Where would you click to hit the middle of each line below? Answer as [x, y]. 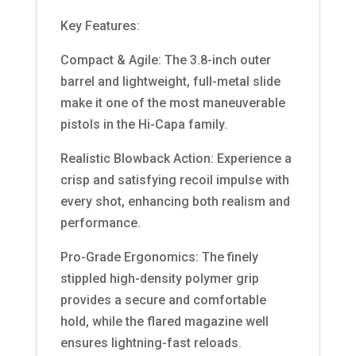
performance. [100, 222]
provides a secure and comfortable [163, 300]
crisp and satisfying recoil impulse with [174, 180]
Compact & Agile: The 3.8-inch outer [165, 60]
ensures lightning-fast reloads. [151, 342]
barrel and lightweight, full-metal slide [170, 81]
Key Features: [100, 25]
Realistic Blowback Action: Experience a [176, 158]
